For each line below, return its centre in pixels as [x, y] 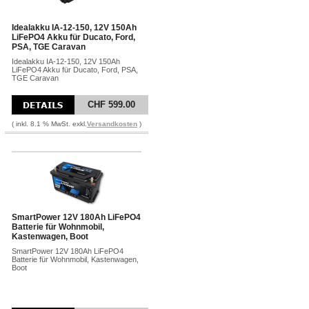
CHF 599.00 [111, 104]
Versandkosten [112, 124]
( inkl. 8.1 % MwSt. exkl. [49, 124]
